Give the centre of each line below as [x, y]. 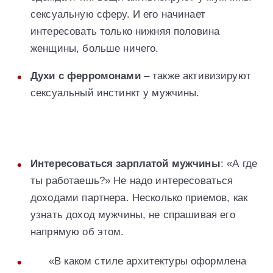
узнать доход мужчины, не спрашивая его [133, 214]
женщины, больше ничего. [95, 48]
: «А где [239, 163]
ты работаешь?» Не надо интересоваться [132, 180]
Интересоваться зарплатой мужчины [126, 163]
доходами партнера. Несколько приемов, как [139, 197]
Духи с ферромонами [86, 76]
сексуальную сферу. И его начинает [118, 14]
